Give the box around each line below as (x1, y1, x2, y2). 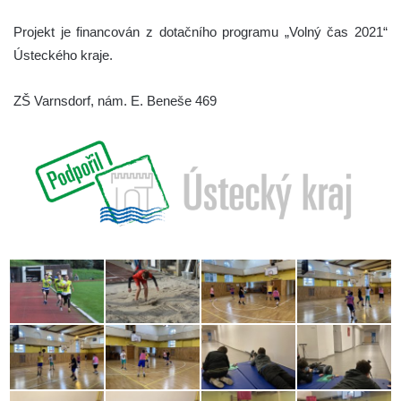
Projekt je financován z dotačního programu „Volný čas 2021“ (13, 24, 388, 40)
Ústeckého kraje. (13, 47, 113, 64)
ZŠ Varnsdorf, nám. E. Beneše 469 (13, 93, 217, 109)
